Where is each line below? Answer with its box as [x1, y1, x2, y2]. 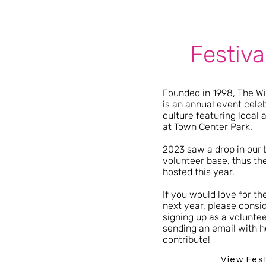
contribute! [163, 234, 210, 245]
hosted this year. [163, 166, 235, 178]
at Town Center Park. [163, 121, 252, 132]
